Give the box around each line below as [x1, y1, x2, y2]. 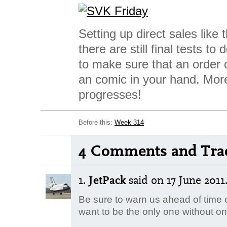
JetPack [89, 173, 126, 187]
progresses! [79, 88, 141, 101]
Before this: [79, 119, 115, 126]
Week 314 [115, 119, 144, 126]
